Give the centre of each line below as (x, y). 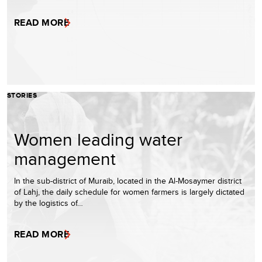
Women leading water (98, 139)
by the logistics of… (49, 203)
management (65, 158)
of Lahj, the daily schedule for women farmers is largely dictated (129, 192)
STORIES (22, 95)
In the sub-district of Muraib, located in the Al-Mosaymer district (128, 180)
